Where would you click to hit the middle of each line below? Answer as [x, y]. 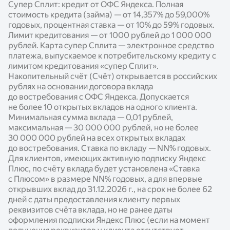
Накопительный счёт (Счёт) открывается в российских [113, 76]
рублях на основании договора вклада [81, 86]
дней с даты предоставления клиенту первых [94, 199]
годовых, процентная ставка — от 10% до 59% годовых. [111, 25]
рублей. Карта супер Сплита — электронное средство [111, 45]
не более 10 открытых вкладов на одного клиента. [103, 107]
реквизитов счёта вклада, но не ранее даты [90, 209]
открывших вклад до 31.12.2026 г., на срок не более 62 [110, 189]
